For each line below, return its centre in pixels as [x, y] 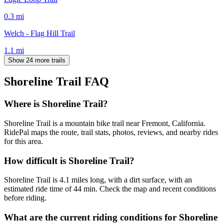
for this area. [23, 141]
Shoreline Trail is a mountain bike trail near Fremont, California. [105, 123]
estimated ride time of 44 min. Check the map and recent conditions [110, 189]
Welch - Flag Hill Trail [39, 33]
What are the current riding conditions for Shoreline [111, 217]
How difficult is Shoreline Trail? [69, 160]
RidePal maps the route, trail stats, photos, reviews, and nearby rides [111, 132]
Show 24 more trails [37, 60]
